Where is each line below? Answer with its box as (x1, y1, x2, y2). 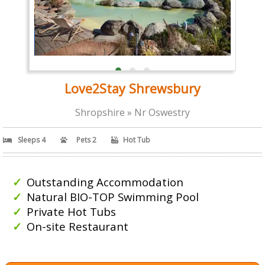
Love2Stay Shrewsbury (64, 79, 201, 97)
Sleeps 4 (18, 134, 46, 145)
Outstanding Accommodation (27, 174, 183, 189)
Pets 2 (76, 134, 96, 145)
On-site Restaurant (27, 218, 128, 234)
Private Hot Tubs (27, 203, 116, 219)
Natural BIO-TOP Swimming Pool (27, 189, 199, 204)
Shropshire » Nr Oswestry (75, 105, 190, 119)
